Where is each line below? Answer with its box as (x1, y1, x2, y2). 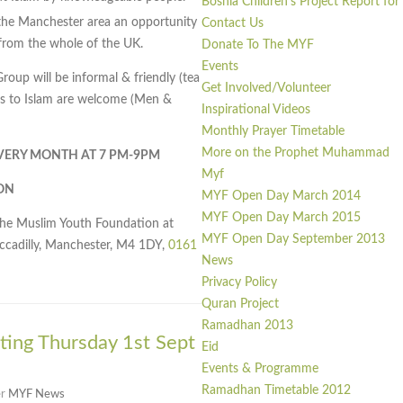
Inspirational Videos (201, 103, 310, 117)
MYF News (8, 389, 65, 401)
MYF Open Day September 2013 (201, 233, 385, 246)
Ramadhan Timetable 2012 (201, 384, 351, 398)
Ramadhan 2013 (201, 319, 293, 333)
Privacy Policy (201, 276, 277, 290)
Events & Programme (201, 363, 318, 376)
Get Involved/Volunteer (201, 82, 331, 95)
